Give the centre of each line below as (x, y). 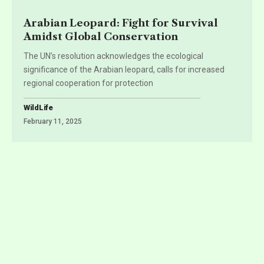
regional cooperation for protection (88, 83)
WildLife (38, 107)
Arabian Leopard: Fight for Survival (121, 23)
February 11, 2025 (53, 121)
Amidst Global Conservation (101, 36)
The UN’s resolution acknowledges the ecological (113, 56)
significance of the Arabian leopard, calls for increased (124, 69)
